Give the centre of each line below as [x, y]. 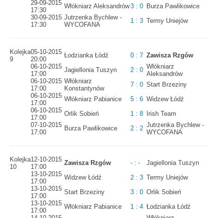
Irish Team [161, 114]
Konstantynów [84, 89]
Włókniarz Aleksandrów [97, 6]
